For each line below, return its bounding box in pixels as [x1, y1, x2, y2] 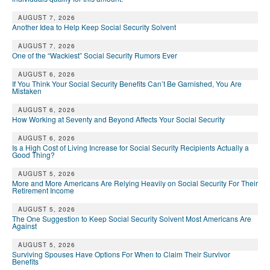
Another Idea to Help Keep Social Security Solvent [12, 22, 176, 33]
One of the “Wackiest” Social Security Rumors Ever [12, 50, 177, 61]
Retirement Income [12, 185, 74, 196]
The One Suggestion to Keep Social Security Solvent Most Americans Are [12, 213, 251, 224]
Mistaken [12, 86, 42, 96]
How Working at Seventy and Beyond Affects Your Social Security [12, 114, 225, 125]
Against [12, 221, 37, 231]
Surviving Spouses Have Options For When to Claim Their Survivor [12, 249, 230, 260]
